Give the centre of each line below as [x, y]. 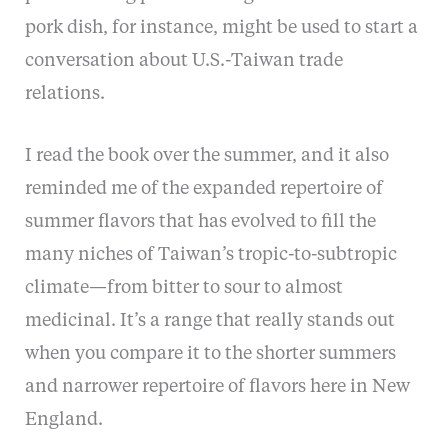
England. [63, 419]
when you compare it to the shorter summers [210, 353]
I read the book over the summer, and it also [206, 155]
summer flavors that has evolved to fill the [200, 221]
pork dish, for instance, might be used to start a [221, 27]
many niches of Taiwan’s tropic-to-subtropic [210, 254]
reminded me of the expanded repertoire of [203, 188]
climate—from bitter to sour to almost [183, 287]
